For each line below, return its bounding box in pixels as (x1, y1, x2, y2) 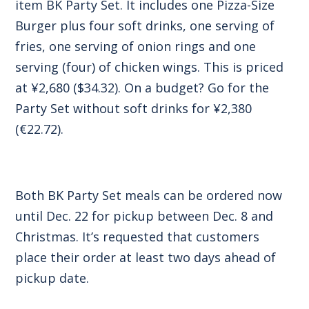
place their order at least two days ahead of (15, 248, 277, 266)
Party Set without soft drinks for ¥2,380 (15, 99, 252, 117)
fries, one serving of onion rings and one (15, 37, 257, 54)
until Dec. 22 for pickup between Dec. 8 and (15, 207, 274, 224)
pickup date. (15, 269, 90, 286)
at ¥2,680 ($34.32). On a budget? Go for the (15, 79, 270, 96)
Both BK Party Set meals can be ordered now (15, 186, 283, 203)
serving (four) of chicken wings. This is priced (15, 58, 284, 75)
